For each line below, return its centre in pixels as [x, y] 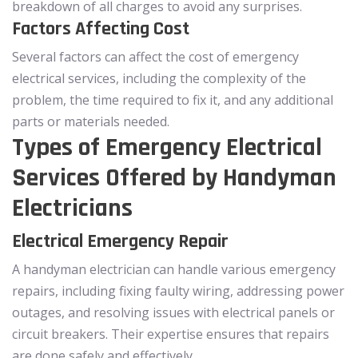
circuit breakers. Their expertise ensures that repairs [171, 334]
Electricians [72, 208]
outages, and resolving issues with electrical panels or [173, 312]
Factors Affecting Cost [101, 28]
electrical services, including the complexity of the [159, 78]
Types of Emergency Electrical [167, 147]
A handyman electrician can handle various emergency [174, 269]
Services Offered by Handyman [174, 177]
